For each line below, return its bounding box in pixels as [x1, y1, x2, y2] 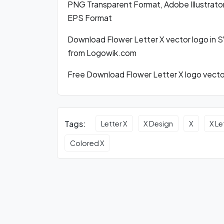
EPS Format [67, 12, 112, 23]
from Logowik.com [67, 47, 136, 58]
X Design [143, 119, 173, 128]
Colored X [70, 138, 105, 148]
